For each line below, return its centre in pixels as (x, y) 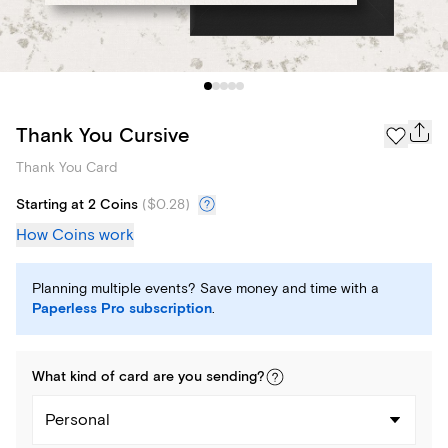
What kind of (75, 377)
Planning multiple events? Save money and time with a (205, 289)
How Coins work (75, 235)
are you (177, 377)
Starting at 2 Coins (77, 205)
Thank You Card (66, 168)
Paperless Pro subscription (122, 309)
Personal (77, 420)
